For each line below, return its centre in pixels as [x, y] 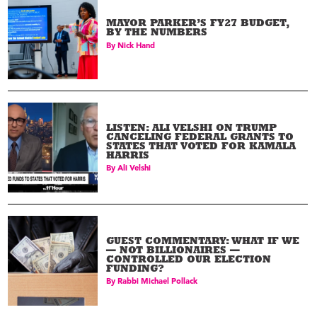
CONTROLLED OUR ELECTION [189, 260]
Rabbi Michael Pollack [158, 282]
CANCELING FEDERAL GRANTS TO [200, 138]
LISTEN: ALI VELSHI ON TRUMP [192, 129]
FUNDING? [136, 270]
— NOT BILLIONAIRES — [173, 251]
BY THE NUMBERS [157, 34]
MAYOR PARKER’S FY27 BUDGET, [197, 25]
